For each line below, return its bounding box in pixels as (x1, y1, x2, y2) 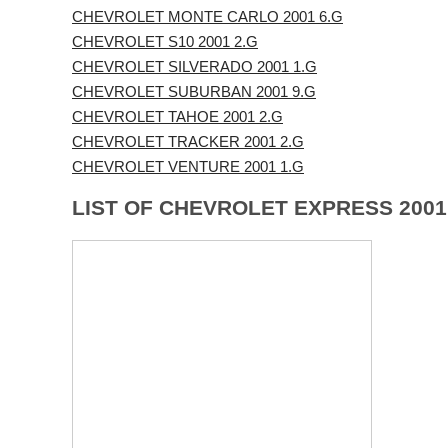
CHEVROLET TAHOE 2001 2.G (72, 108, 283, 125)
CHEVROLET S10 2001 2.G (72, 33, 258, 50)
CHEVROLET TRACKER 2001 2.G (72, 133, 304, 150)
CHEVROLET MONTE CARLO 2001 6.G (72, 8, 343, 25)
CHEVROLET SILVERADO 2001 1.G (72, 58, 317, 75)
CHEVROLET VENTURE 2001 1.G (72, 158, 304, 175)
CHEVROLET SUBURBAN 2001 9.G (72, 83, 316, 100)
